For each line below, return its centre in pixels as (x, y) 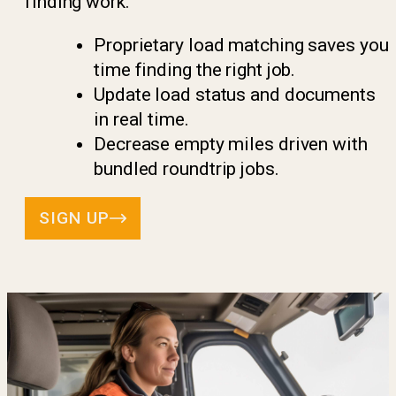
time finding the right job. (195, 70)
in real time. (141, 119)
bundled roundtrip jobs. (187, 169)
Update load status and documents (235, 95)
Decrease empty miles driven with (231, 144)
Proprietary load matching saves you (241, 45)
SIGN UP (74, 218)
